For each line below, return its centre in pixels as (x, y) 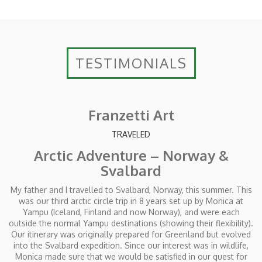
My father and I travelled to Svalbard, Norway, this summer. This (131, 190)
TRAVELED (131, 135)
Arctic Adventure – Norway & (131, 156)
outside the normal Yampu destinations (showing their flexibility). (131, 223)
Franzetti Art (131, 115)
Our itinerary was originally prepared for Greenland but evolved (131, 235)
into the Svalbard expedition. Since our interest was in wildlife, (131, 246)
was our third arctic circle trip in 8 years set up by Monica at (131, 201)
